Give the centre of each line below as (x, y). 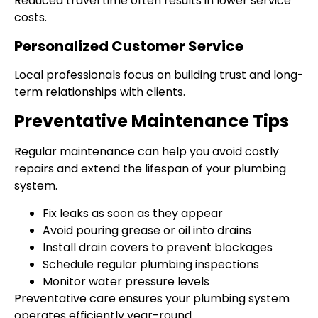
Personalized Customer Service (129, 46)
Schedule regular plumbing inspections (151, 264)
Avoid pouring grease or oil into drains (147, 230)
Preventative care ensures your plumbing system (152, 298)
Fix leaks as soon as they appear (133, 213)
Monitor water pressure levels (126, 281)
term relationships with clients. (100, 92)
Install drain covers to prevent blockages (158, 247)
